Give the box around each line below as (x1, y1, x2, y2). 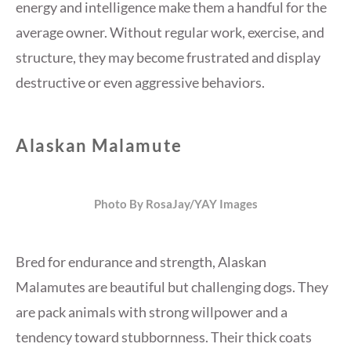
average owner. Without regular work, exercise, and (16, 24, 324, 42)
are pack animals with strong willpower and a (16, 302, 288, 320)
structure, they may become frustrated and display (16, 49, 320, 67)
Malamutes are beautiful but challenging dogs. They (16, 277, 328, 295)
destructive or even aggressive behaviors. (16, 74, 265, 92)
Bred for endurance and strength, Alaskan (16, 252, 266, 270)
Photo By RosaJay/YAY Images (93, 196, 258, 211)
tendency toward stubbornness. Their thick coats (16, 327, 312, 346)
